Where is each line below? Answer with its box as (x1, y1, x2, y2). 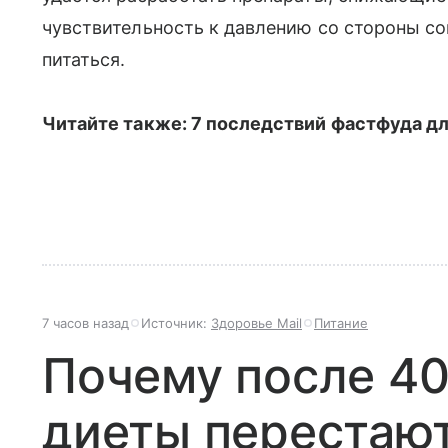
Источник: (141, 315, 211, 331)
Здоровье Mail (211, 315, 302, 331)
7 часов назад (42, 315, 129, 331)
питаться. (42, 49, 126, 70)
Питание (314, 315, 368, 331)
